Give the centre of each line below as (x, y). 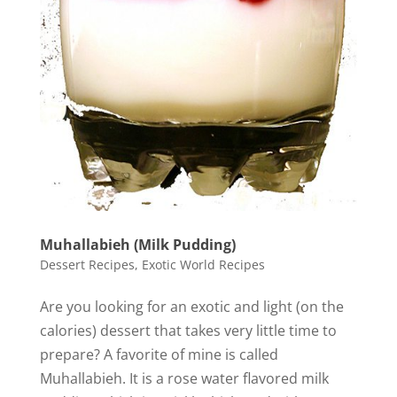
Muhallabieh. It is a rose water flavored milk (184, 378)
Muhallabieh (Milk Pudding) (137, 244)
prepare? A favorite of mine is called (159, 354)
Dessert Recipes (87, 264)
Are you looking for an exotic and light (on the (191, 306)
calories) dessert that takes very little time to (188, 330)
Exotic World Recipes (203, 264)
